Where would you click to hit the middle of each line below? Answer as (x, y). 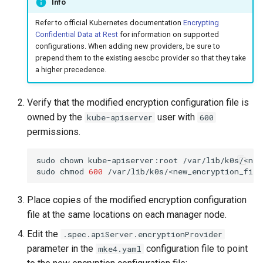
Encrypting (201, 22)
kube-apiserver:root (133, 160)
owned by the (56, 117)
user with (176, 117)
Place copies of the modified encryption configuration (137, 200)
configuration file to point (196, 249)
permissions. (54, 132)
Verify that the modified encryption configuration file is (138, 103)
